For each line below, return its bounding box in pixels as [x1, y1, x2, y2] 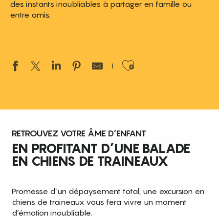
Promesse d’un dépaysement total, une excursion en [12, 186, 204, 196]
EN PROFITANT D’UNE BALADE [12, 140, 190, 156]
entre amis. [10, 9, 50, 20]
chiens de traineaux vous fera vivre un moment [12, 197, 187, 207]
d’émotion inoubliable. [12, 207, 92, 218]
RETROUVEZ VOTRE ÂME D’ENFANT [12, 128, 146, 138]
